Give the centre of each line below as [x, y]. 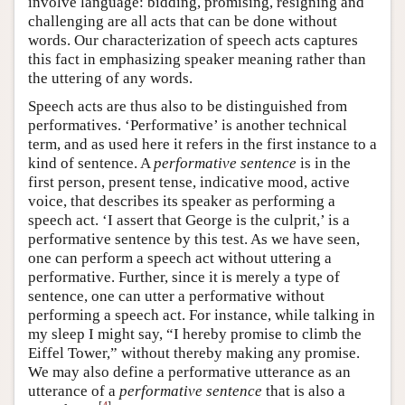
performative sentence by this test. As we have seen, [194, 239]
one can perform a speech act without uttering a [180, 258]
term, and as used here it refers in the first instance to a [202, 144]
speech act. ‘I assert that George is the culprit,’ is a [189, 220]
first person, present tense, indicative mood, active [189, 182]
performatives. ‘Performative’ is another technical [188, 125]
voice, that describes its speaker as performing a [182, 201]
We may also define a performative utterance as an [189, 372]
